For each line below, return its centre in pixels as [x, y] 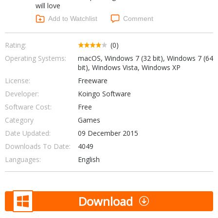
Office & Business [90, 16]
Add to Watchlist [73, 19]
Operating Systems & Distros [106, 25]
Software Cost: [28, 107]
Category [19, 120]
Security [154, 34]
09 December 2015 [108, 133]
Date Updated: [28, 133]
